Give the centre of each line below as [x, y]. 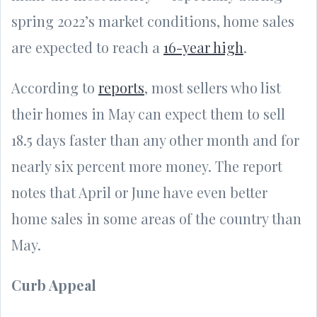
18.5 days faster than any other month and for [155, 139]
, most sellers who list [213, 87]
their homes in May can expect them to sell [148, 113]
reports [121, 87]
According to [55, 87]
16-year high [203, 47]
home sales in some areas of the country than [156, 218]
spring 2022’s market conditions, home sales [153, 21]
